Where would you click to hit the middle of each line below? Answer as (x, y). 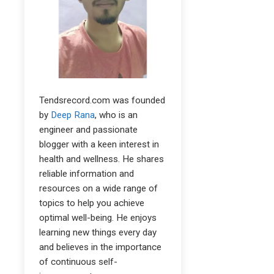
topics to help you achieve (92, 203)
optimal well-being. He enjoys (98, 218)
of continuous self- (78, 262)
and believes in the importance (100, 247)
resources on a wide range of (98, 188)
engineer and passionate (88, 130)
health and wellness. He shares (102, 159)
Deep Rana (73, 115)
